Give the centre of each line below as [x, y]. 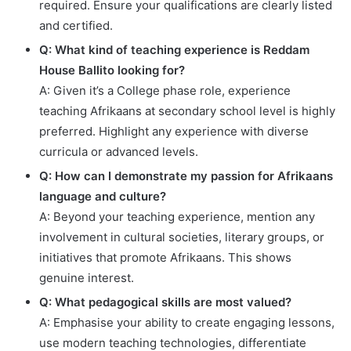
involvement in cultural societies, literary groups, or [182, 237]
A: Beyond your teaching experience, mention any [177, 216]
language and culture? [103, 196]
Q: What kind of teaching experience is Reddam [174, 49]
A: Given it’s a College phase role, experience [165, 90]
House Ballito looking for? [112, 70]
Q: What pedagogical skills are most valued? [165, 302]
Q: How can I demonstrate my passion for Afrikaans [186, 175]
